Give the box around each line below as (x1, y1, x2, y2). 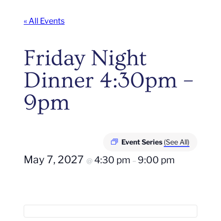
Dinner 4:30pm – (24, 68, 194, 93)
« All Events (24, 16, 65, 26)
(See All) (164, 137, 189, 146)
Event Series (121, 137, 164, 146)
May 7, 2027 (24, 153, 86, 166)
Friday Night (24, 45, 147, 71)
